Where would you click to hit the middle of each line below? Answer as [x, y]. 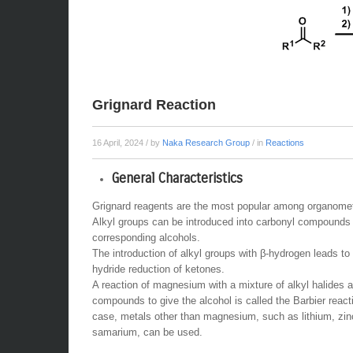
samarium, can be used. [147, 332]
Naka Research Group [206, 143]
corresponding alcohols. [146, 238]
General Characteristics [177, 178]
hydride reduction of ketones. [158, 269]
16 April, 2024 [119, 143]
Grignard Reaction [154, 105]
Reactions [285, 143]
